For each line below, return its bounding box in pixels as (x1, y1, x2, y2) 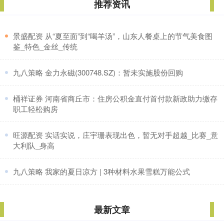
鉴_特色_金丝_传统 (13, 41, 77, 52)
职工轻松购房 (13, 103, 58, 114)
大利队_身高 (13, 140, 54, 151)
